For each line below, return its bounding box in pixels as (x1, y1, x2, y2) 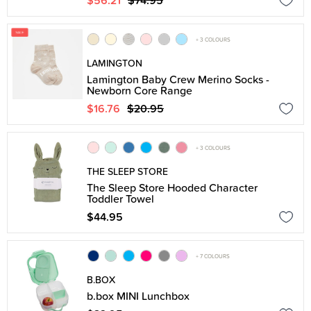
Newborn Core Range (87, 82, 192, 99)
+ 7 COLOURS (196, 251, 230, 260)
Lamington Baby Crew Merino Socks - (87, 71, 269, 87)
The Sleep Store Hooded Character (87, 179, 258, 196)
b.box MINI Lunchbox (87, 287, 190, 304)
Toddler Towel (87, 190, 154, 207)
